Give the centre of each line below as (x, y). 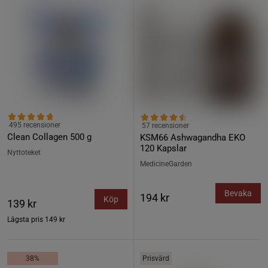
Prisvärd (156, 258)
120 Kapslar (163, 148)
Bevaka (238, 193)
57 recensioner (165, 126)
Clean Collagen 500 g (49, 137)
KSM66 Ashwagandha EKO (193, 138)
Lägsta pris (25, 220)
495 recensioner (35, 125)
